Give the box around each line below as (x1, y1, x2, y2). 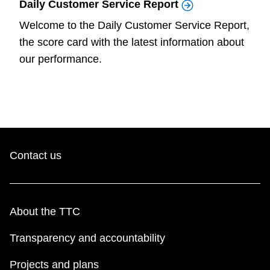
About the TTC (10, 206, 80, 218)
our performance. (19, 53, 105, 66)
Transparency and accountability (10, 232, 165, 245)
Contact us (10, 149, 61, 162)
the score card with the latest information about (19, 36, 244, 49)
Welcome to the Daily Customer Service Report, (19, 19, 250, 32)
